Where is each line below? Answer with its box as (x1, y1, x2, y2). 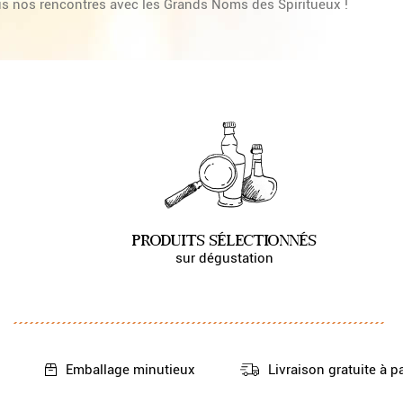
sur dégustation (175, 250, 273, 267)
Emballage (65, 362, 133, 379)
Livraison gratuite (267, 362, 380, 379)
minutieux (132, 362, 195, 379)
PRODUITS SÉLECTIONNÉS (131, 232, 317, 249)
